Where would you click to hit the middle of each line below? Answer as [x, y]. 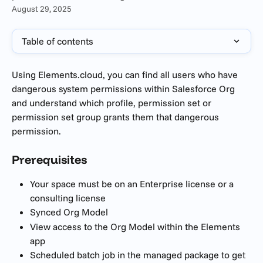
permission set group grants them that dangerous [117, 117]
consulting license [69, 198]
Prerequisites [51, 160]
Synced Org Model [69, 212]
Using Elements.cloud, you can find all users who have [126, 75]
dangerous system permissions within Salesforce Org [124, 89]
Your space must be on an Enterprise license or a [133, 184]
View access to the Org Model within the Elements [136, 226]
